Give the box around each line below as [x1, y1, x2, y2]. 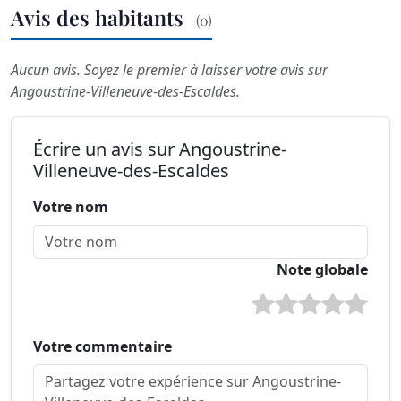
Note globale [277, 259, 368, 279]
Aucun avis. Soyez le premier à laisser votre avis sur [11, 59, 328, 80]
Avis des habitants [11, 4, 189, 32]
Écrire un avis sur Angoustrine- [33, 136, 286, 161]
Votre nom [33, 196, 108, 217]
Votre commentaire [33, 336, 172, 356]
